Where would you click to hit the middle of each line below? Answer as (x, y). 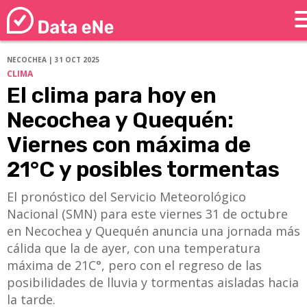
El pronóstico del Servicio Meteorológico (126, 197)
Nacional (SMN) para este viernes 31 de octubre (147, 214)
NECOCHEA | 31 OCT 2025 (53, 60)
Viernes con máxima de (129, 145)
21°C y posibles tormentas (143, 170)
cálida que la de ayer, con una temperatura (134, 248)
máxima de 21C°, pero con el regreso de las (134, 266)
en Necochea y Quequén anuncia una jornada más (153, 231)
